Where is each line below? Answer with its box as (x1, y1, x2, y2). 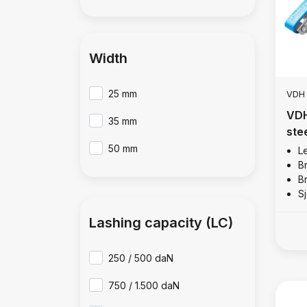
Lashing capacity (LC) (89, 214, 233, 231)
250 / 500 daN (108, 252, 174, 264)
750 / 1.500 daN (108, 280, 180, 291)
